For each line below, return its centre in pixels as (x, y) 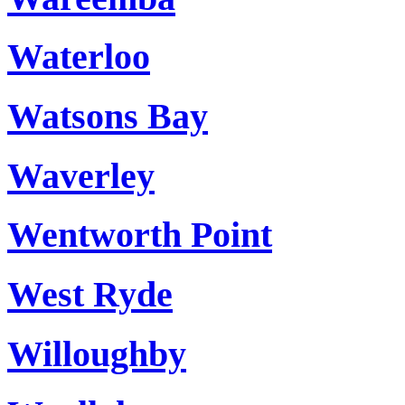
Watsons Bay (108, 117)
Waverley (81, 175)
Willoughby (97, 353)
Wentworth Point (140, 235)
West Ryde (90, 295)
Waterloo (79, 57)
